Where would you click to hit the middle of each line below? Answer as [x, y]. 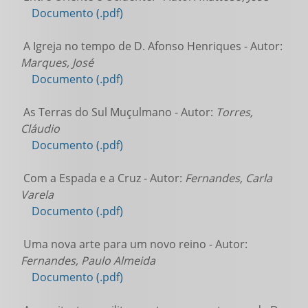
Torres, [234, 112]
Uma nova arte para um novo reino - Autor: [134, 244]
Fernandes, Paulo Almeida [88, 261]
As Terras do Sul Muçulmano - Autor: [118, 112]
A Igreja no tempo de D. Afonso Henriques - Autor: [152, 46]
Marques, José [57, 63]
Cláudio [40, 129]
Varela [37, 195]
